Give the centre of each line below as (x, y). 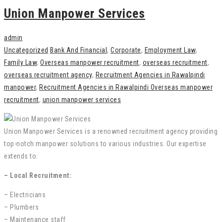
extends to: (21, 156)
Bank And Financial (79, 50)
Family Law (20, 62)
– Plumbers (21, 207)
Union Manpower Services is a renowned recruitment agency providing (111, 131)
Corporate (126, 50)
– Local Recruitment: (38, 175)
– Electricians (25, 194)
